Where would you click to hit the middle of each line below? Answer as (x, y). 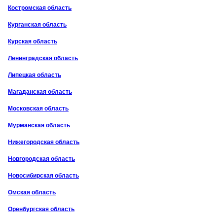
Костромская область (40, 8)
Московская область (38, 108)
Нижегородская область (44, 142)
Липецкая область (35, 75)
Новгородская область (41, 159)
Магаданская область (40, 92)
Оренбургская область (41, 209)
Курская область (33, 41)
